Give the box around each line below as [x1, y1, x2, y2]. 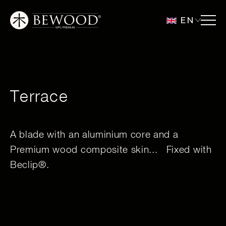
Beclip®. [10, 159, 49, 170]
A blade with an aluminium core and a [10, 129, 179, 140]
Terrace [10, 86, 68, 105]
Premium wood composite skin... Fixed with [10, 144, 212, 155]
